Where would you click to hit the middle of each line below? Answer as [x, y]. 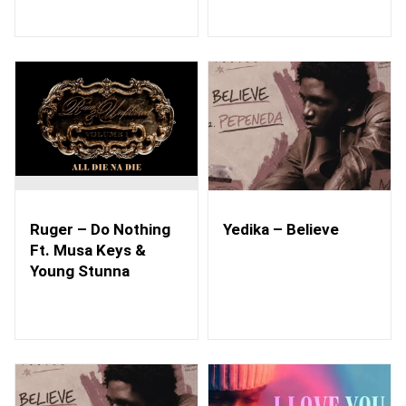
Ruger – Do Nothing [100, 230]
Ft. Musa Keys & [88, 251]
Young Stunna [80, 271]
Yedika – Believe [281, 230]
